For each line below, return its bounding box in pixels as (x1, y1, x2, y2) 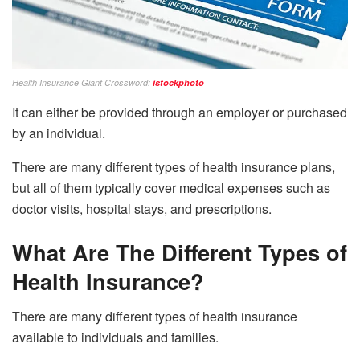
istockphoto (153, 76, 204, 88)
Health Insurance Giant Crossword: (12, 76, 150, 88)
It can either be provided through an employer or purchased (12, 102, 347, 121)
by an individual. (12, 123, 105, 142)
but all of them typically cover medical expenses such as (12, 178, 330, 197)
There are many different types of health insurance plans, (12, 157, 335, 176)
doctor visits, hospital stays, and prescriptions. (12, 198, 272, 218)
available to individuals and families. (12, 328, 219, 347)
